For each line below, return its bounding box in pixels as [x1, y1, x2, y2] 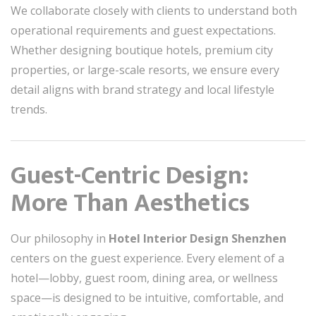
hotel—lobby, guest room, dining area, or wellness [11, 270, 278, 286]
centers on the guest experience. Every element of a [11, 250, 284, 266]
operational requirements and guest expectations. [11, 23, 276, 38]
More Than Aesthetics [11, 182, 250, 224]
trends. [11, 102, 47, 117]
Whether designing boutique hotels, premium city [11, 42, 273, 58]
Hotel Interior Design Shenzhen [109, 231, 286, 246]
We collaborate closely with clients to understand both [11, 3, 297, 18]
